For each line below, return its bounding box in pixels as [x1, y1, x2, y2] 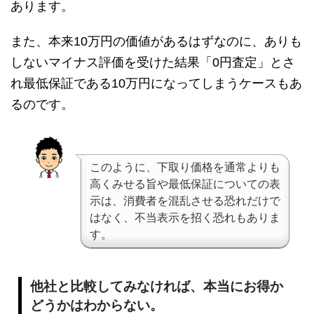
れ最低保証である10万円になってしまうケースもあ [11, 76, 302, 91]
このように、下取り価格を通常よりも [90, 161, 280, 174]
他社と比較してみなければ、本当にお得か [29, 279, 283, 294]
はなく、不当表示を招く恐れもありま [90, 212, 280, 224]
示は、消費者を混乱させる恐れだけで [90, 195, 280, 207]
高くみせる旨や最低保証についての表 [90, 178, 280, 191]
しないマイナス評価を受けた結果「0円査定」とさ [11, 55, 295, 70]
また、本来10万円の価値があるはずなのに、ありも [11, 34, 302, 49]
